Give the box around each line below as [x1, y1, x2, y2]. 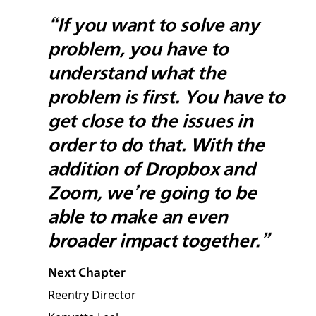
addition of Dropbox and [47, 156, 255, 179]
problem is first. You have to [47, 84, 285, 107]
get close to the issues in [47, 108, 253, 131]
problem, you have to [47, 36, 229, 59]
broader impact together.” [47, 228, 269, 251]
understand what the [47, 60, 226, 83]
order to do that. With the [47, 132, 265, 155]
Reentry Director [47, 286, 136, 303]
